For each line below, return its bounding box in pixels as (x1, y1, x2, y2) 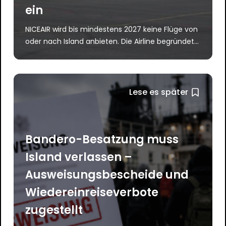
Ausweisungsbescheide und (25, 166, 189, 183)
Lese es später (129, 86, 189, 98)
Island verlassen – (25, 149, 133, 165)
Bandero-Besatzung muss (25, 131, 179, 147)
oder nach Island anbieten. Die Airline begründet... (25, 36, 199, 46)
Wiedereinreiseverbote (25, 184, 159, 200)
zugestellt (25, 202, 83, 218)
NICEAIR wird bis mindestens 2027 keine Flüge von (25, 24, 198, 34)
